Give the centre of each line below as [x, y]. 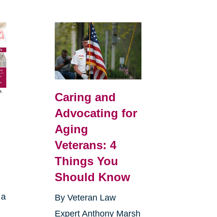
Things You [86, 161]
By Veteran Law [85, 198]
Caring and [85, 97]
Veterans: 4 [85, 145]
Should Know [92, 177]
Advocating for [96, 113]
